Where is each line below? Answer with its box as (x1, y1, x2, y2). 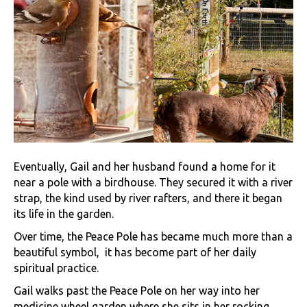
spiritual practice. (14, 261, 99, 274)
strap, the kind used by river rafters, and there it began (14, 191, 282, 204)
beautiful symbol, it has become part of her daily (14, 245, 256, 258)
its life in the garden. (14, 207, 114, 220)
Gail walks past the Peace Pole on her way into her (14, 284, 260, 297)
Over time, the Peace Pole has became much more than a (14, 230, 293, 243)
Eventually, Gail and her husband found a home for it (14, 160, 275, 173)
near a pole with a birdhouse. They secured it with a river (14, 175, 293, 188)
